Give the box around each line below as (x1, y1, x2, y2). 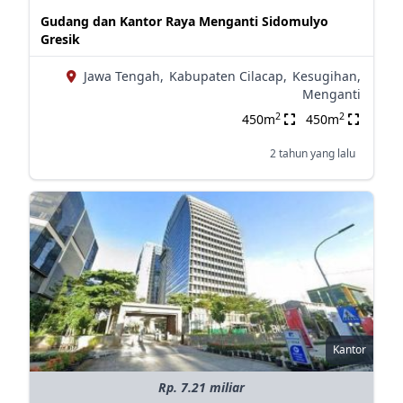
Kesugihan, (291, 67, 361, 85)
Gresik (40, 31, 80, 48)
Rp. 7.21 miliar (157, 379, 245, 396)
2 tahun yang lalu (269, 146, 355, 161)
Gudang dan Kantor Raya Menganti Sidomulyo (40, 13, 328, 30)
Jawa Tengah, (83, 67, 164, 85)
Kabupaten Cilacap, (168, 67, 287, 85)
